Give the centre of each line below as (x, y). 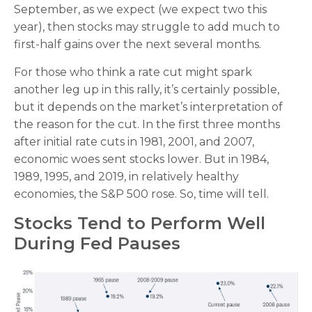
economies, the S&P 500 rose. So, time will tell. (141, 194)
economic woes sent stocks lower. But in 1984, (141, 159)
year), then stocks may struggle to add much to (147, 27)
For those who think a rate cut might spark (133, 72)
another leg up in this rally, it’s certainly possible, (147, 90)
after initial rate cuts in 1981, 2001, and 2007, (134, 142)
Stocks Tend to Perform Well (140, 224)
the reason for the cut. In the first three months (147, 125)
